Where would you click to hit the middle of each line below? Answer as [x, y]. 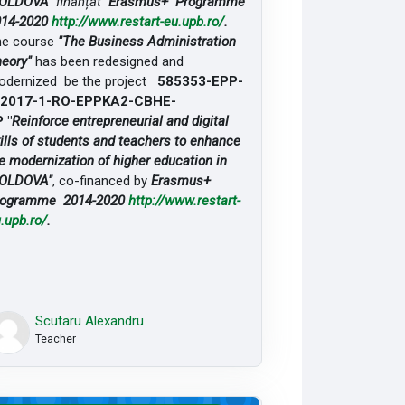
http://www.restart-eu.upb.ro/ [137, 21]
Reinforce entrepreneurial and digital [120, 121]
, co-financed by [101, 180]
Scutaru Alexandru [89, 320]
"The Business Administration [146, 41]
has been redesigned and [107, 61]
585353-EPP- [200, 81]
